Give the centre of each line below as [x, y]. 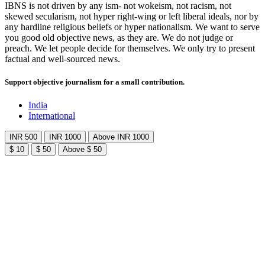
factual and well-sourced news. [62, 59]
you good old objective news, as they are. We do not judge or [119, 38]
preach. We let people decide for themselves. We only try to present [130, 48]
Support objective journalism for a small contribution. [95, 82]
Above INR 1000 [121, 137]
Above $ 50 [82, 150]
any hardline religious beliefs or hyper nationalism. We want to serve [132, 27]
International [52, 116]
